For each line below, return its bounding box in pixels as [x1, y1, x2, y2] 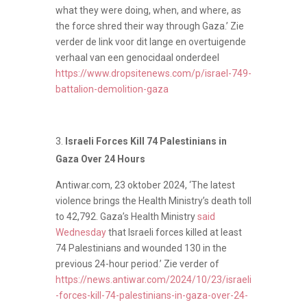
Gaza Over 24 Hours [55, 153, 145, 164]
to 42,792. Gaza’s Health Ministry [55, 210, 197, 222]
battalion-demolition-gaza [55, 83, 169, 95]
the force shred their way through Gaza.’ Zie [55, 20, 244, 32]
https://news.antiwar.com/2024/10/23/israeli [55, 273, 251, 285]
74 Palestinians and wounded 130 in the [55, 242, 227, 254]
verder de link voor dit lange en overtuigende [55, 36, 246, 47]
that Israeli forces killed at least [108, 226, 242, 238]
